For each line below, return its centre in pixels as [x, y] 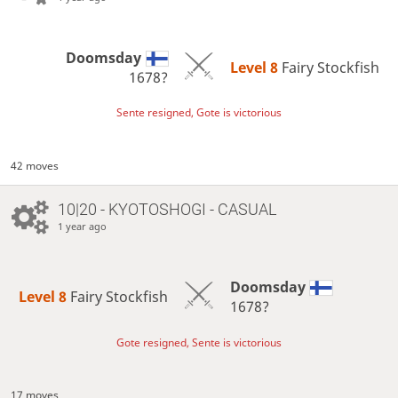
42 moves [35, 166]
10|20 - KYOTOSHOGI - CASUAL [167, 210]
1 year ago [82, 227]
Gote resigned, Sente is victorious [199, 342]
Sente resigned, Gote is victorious [199, 113]
